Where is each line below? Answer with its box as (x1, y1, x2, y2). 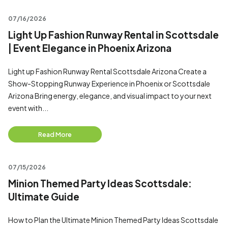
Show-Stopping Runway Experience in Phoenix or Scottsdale (8, 79, 210, 88)
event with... (8, 103, 48, 112)
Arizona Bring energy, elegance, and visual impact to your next (8, 91, 212, 100)
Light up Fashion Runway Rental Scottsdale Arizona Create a (8, 67, 207, 76)
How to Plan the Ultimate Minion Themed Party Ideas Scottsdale (8, 215, 218, 224)
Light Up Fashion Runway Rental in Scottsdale (8, 29, 219, 41)
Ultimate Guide (8, 191, 79, 203)
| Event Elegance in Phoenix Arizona (8, 42, 172, 54)
